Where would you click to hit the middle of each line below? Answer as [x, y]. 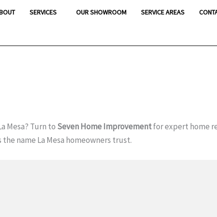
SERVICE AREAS [163, 12]
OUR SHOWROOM [101, 12]
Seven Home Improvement [104, 126]
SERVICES [43, 12]
